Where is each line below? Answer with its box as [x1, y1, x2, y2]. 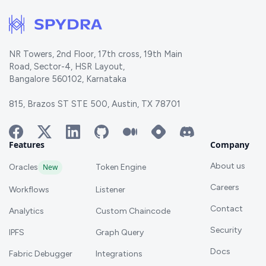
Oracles [9, 161, 38, 172]
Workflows [9, 184, 49, 195]
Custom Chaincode [96, 205, 170, 216]
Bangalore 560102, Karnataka [9, 73, 126, 84]
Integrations [96, 248, 142, 259]
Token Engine [96, 161, 146, 172]
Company [210, 138, 249, 150]
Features [9, 138, 45, 150]
